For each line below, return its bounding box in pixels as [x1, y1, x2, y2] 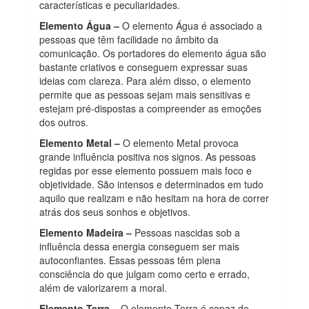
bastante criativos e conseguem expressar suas [39, 59, 248, 74]
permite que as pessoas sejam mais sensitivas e [39, 87, 251, 101]
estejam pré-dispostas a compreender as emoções [39, 101, 262, 115]
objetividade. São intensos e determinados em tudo [39, 177, 264, 191]
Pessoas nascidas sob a [132, 225, 241, 239]
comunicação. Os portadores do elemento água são [39, 46, 267, 60]
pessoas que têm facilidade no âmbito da [39, 32, 219, 46]
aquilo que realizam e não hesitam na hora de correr [39, 190, 270, 205]
